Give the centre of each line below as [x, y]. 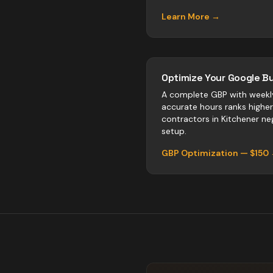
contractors [186, 119]
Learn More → [191, 16]
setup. [174, 131]
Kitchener [240, 119]
